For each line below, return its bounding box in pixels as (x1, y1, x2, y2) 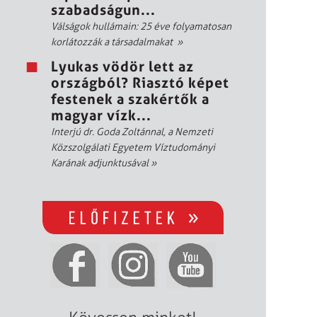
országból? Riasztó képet (51, 74, 229, 91)
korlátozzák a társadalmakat (51, 35, 177, 48)
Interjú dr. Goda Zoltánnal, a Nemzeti (51, 125, 213, 138)
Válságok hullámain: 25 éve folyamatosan (51, 20, 231, 33)
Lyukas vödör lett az (51, 57, 194, 75)
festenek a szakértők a (51, 90, 209, 108)
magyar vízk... (51, 106, 151, 124)
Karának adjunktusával (51, 156, 151, 169)
